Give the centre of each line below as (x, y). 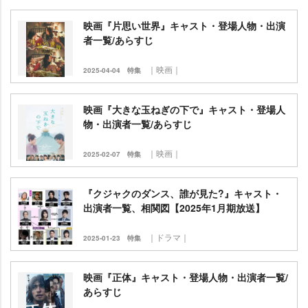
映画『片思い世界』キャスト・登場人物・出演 (184, 25)
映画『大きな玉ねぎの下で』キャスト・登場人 (184, 109)
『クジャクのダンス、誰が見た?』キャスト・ (183, 193)
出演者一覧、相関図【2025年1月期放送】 (174, 208)
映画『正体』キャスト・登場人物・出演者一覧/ (186, 277)
